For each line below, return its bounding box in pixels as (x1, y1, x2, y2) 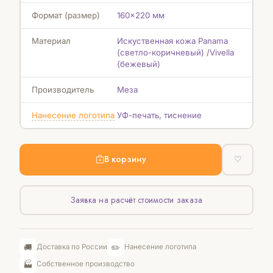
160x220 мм (116, 10, 165, 21)
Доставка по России (37, 243, 107, 252)
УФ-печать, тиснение (116, 110, 202, 121)
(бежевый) (116, 59, 160, 69)
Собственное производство (37, 260, 135, 269)
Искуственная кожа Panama (116, 36, 228, 46)
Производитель (31, 85, 94, 95)
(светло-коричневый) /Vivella (116, 48, 234, 58)
